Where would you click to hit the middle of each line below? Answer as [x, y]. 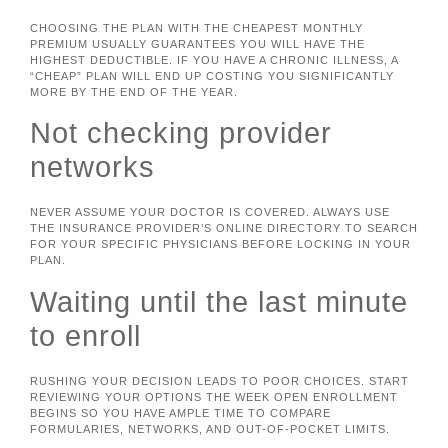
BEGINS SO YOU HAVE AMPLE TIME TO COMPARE [180, 412]
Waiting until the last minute [219, 301]
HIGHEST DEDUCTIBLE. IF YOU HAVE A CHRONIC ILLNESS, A [214, 59]
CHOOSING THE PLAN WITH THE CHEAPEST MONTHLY [196, 27]
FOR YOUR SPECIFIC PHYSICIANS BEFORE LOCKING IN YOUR [220, 244]
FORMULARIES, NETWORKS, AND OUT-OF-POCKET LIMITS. [210, 428]
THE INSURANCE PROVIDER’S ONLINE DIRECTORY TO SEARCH [224, 228]
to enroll [85, 335]
